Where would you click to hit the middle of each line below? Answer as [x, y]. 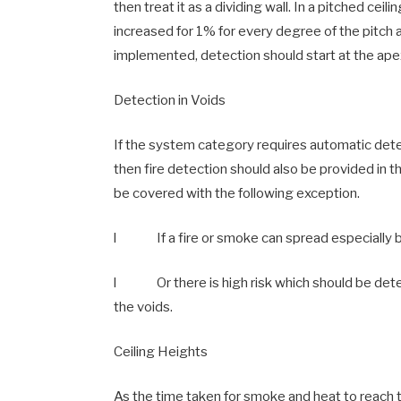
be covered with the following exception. [237, 193]
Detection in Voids [170, 100]
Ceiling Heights [161, 352]
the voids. [144, 307]
